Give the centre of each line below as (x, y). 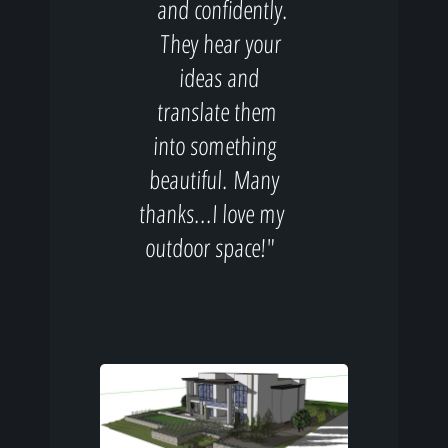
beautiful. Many (214, 179)
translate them (217, 111)
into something (216, 145)
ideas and (219, 77)
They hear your (221, 43)
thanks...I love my (212, 213)
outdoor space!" (210, 247)
